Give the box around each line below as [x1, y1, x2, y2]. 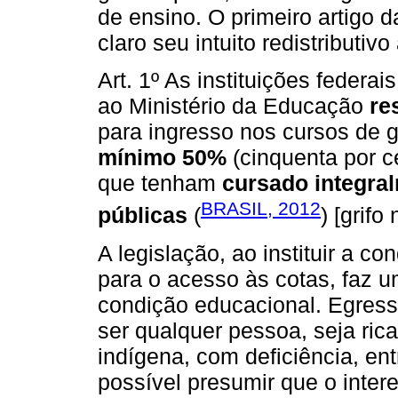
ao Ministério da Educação [98, 93, 370, 119]
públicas [98, 203, 187, 228]
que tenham [98, 171, 222, 196]
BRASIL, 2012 [201, 198, 321, 219]
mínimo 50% [98, 145, 227, 171]
